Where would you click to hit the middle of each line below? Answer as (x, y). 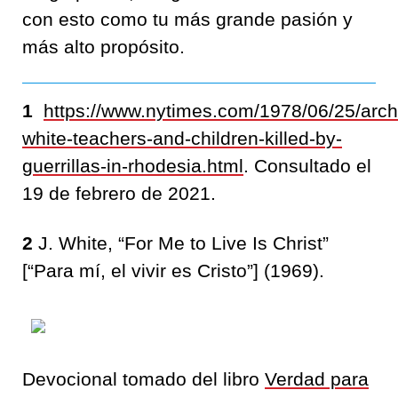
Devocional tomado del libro (143, 378)
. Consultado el (307, 165)
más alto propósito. (103, 46)
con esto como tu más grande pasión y (187, 19)
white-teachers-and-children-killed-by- (182, 138)
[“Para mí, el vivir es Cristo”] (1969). (173, 270)
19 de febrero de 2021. (119, 193)
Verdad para (317, 378)
